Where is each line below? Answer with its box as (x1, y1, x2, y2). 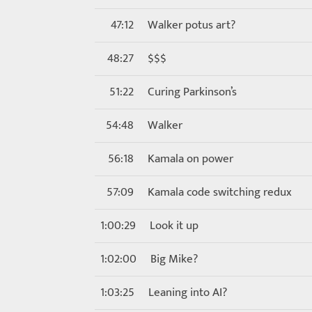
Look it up (150, 216, 198, 235)
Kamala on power (148, 149, 233, 169)
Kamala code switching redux (148, 182, 292, 202)
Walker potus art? (148, 15, 235, 35)
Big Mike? (150, 249, 198, 269)
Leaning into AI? (148, 283, 227, 302)
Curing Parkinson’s (148, 82, 237, 102)
